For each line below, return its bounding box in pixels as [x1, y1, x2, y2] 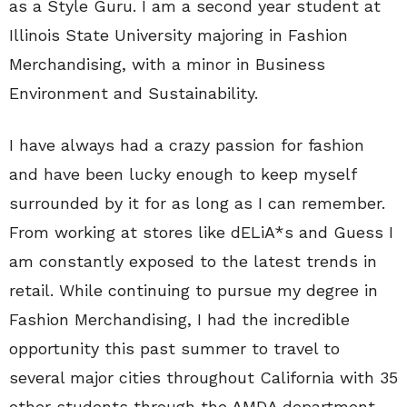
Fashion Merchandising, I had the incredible [9, 310, 350, 329]
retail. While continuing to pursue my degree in [9, 281, 378, 300]
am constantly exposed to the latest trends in [9, 252, 377, 271]
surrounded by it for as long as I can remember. [9, 194, 385, 213]
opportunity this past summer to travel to [9, 339, 340, 358]
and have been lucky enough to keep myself [9, 164, 356, 184]
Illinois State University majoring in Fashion [9, 25, 348, 45]
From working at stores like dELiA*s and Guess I [9, 223, 393, 242]
